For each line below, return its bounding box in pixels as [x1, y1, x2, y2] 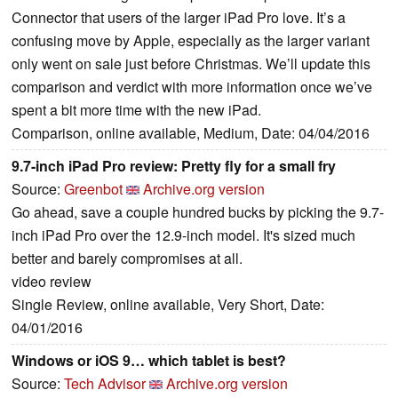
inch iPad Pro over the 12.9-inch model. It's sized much [12, 224, 355, 245]
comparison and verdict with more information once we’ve [12, 76, 372, 97]
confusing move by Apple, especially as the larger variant [12, 29, 370, 51]
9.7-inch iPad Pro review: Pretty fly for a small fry [12, 155, 336, 176]
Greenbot [64, 178, 123, 199]
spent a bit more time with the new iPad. [12, 99, 261, 120]
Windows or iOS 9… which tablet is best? [12, 349, 286, 370]
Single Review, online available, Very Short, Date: [12, 293, 324, 314]
